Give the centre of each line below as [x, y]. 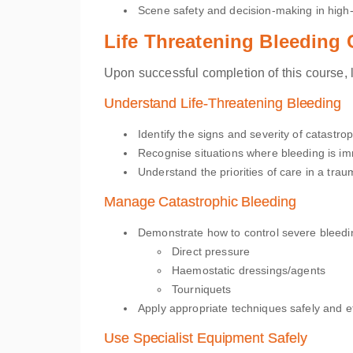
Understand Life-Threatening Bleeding [223, 103]
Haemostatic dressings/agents [249, 270]
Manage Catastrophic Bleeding [200, 202]
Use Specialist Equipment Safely [206, 338]
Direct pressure [211, 251]
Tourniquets [202, 289]
